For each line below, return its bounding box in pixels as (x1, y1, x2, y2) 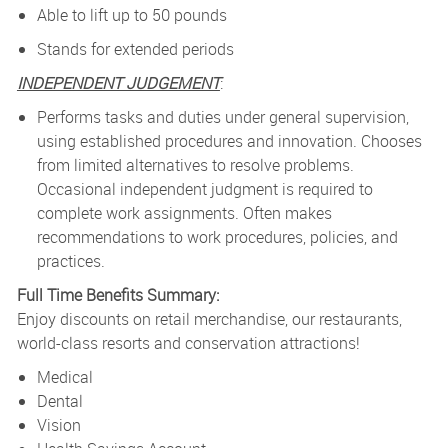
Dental (36, 390, 83, 413)
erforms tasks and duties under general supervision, (46, 106, 409, 129)
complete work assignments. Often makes (36, 202, 332, 225)
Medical (36, 366, 93, 389)
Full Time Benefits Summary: (16, 284, 219, 307)
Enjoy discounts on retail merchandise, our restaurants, (16, 308, 402, 331)
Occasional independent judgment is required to (36, 178, 373, 201)
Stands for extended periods (36, 38, 234, 61)
